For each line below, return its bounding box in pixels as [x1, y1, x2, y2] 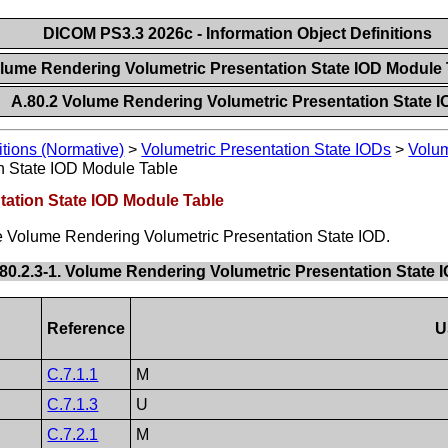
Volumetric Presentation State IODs [141, 141, 392, 159]
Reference [47, 319, 126, 337]
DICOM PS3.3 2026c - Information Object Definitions [42, 25, 432, 42]
